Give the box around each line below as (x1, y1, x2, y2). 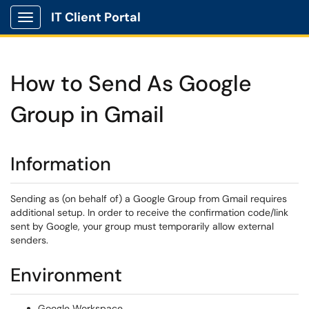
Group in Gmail (10, 100, 164, 129)
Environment (10, 263, 122, 287)
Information (10, 152, 111, 176)
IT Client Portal (51, 9, 141, 26)
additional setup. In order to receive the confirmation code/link (10, 206, 288, 219)
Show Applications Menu (25, 22, 134, 34)
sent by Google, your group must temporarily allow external (10, 220, 274, 232)
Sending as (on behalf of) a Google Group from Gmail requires (10, 192, 287, 205)
